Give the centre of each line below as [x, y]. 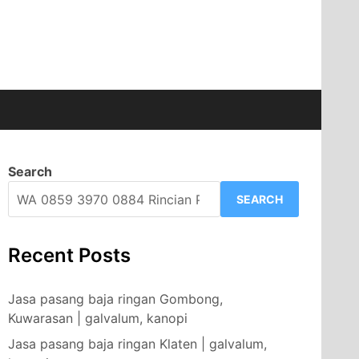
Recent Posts [69, 255]
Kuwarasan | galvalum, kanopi [98, 318]
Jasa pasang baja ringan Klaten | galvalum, [137, 343]
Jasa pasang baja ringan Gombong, [115, 298]
